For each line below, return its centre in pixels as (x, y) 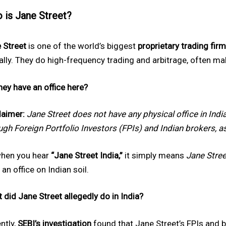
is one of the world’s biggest (82, 46)
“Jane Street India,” (87, 155)
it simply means (154, 155)
